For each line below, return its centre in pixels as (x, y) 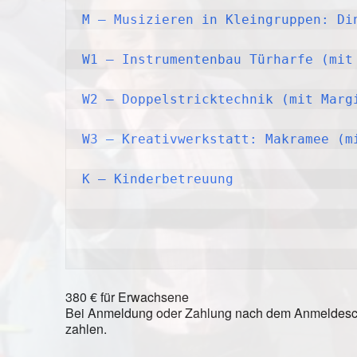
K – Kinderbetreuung (158, 178)
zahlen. (86, 328)
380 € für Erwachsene (127, 296)
